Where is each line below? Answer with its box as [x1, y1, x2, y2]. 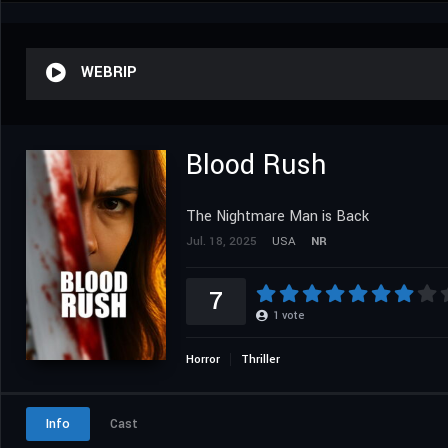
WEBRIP [81, 61, 137, 83]
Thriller [241, 350, 280, 368]
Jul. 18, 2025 [186, 232, 257, 250]
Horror [186, 350, 220, 368]
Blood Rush [186, 145, 326, 185]
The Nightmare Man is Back [186, 205, 369, 227]
